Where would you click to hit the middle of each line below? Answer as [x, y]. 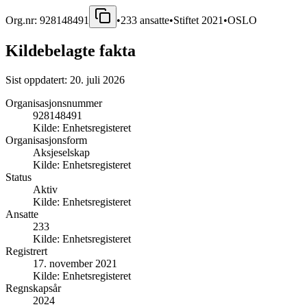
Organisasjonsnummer [54, 103]
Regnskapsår [33, 288]
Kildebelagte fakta [71, 50]
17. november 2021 [75, 263]
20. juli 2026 [97, 79]
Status [19, 177]
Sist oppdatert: [38, 79]
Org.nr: [23, 20]
